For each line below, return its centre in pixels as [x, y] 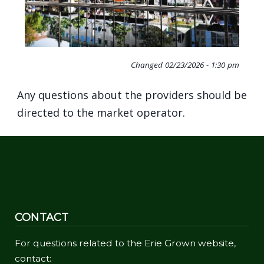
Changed [147, 65]
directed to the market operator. [102, 113]
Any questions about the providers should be [132, 95]
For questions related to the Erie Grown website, [125, 243]
